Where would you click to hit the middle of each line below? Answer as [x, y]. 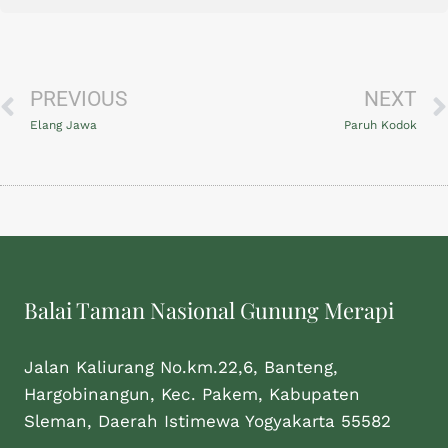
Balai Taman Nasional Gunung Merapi [209, 310]
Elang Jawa [63, 125]
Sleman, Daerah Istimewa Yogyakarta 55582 [207, 421]
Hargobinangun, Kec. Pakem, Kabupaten [192, 394]
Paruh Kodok [380, 125]
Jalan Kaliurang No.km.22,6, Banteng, [181, 367]
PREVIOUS [78, 99]
